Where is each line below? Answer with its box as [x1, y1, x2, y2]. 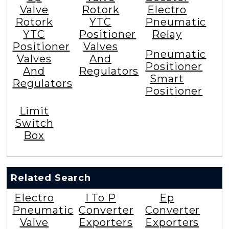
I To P [85, 192, 116, 204]
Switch [15, 117, 54, 130]
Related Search [11, 172, 91, 184]
